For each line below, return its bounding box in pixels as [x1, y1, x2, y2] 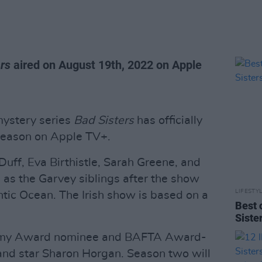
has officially [134, 115, 202, 126]
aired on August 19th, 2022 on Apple [11, 58, 202, 72]
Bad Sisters [74, 115, 134, 126]
